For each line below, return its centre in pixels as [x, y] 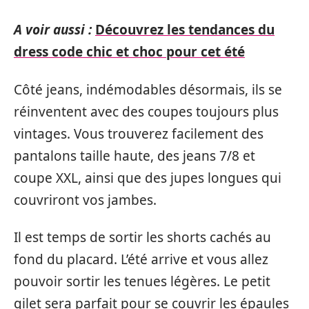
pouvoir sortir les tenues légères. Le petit [142, 281]
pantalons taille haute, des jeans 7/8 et [134, 156]
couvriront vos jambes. [85, 200]
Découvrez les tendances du [185, 30]
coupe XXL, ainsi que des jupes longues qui [148, 178]
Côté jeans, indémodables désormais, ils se [148, 89]
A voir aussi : [53, 30]
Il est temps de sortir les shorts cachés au [142, 237]
